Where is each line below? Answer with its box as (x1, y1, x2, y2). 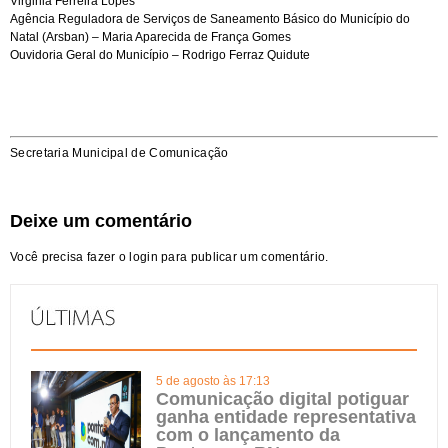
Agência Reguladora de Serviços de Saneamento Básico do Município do (10, 12, 410, 26)
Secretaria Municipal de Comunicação (10, 146, 229, 160)
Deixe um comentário (10, 211, 192, 231)
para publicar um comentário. (157, 250, 329, 264)
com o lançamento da (156, 425, 340, 445)
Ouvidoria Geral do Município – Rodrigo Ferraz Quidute (10, 48, 310, 62)
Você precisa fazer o (10, 250, 130, 264)
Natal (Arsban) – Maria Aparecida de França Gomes (10, 30, 291, 44)
